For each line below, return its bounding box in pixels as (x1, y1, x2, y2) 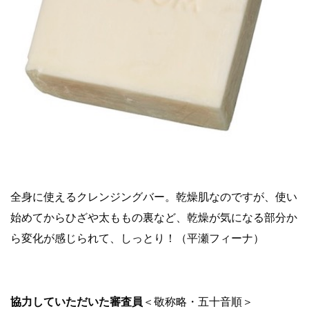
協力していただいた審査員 (10, 295, 143, 308)
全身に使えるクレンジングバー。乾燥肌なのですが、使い (10, 190, 297, 203)
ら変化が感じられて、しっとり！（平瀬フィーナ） (10, 232, 264, 244)
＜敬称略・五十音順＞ (143, 295, 253, 308)
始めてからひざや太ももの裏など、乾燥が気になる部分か (10, 211, 297, 223)
